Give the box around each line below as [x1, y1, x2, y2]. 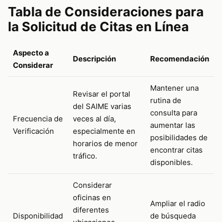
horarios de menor [73, 139, 138, 149]
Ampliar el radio [150, 199, 205, 209]
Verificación [13, 126, 54, 136]
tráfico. [73, 151, 97, 161]
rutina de [150, 96, 181, 106]
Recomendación [150, 54, 209, 64]
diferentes [73, 205, 109, 215]
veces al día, [73, 114, 116, 124]
